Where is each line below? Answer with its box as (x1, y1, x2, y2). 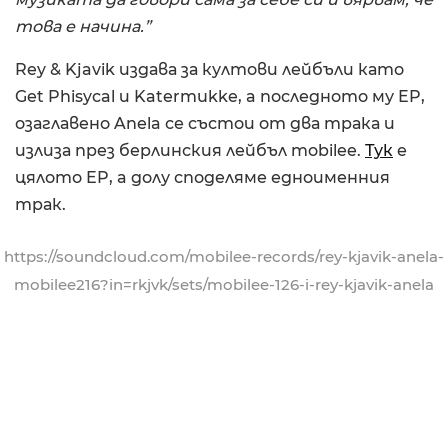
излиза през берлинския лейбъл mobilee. (15, 140, 365, 160)
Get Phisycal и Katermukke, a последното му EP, (15, 86, 425, 106)
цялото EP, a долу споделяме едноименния (15, 167, 390, 187)
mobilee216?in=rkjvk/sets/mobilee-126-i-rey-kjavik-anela (14, 274, 434, 294)
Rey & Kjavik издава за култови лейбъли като (15, 59, 404, 79)
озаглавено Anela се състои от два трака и (15, 113, 395, 133)
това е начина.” (15, 16, 151, 36)
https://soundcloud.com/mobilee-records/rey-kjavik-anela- (4, 246, 444, 266)
